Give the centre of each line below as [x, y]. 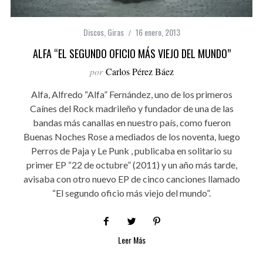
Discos [93, 32]
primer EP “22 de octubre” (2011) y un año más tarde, [131, 165]
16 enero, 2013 [158, 32]
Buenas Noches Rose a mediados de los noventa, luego [131, 137]
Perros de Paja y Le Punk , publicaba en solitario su [131, 151]
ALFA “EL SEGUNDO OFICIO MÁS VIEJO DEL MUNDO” [131, 54]
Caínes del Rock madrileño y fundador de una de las [131, 109]
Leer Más [131, 240]
